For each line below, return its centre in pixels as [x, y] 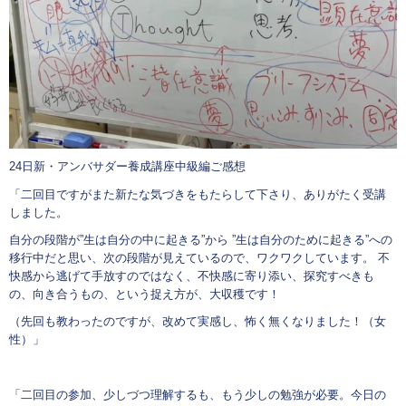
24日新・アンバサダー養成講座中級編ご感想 [127, 167]
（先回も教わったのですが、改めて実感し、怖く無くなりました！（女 [198, 322]
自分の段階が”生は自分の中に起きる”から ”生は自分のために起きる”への [201, 240]
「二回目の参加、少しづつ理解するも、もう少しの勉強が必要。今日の [198, 395]
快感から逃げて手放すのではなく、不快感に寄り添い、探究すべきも [192, 276]
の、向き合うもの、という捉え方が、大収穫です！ [145, 295]
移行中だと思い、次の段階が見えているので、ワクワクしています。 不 [199, 258]
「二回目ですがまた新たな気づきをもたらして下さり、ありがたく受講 [198, 194]
